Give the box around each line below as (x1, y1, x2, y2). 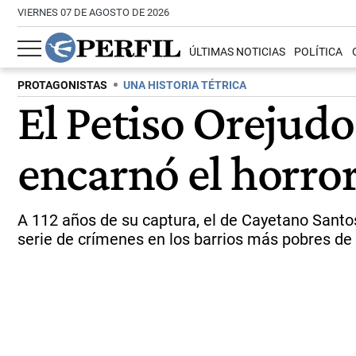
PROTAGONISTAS (17, 79, 107, 92)
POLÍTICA (294, 45, 343, 60)
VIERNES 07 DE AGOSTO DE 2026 (17, 6, 169, 18)
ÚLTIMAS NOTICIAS (189, 45, 286, 60)
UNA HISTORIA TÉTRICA (123, 79, 246, 92)
